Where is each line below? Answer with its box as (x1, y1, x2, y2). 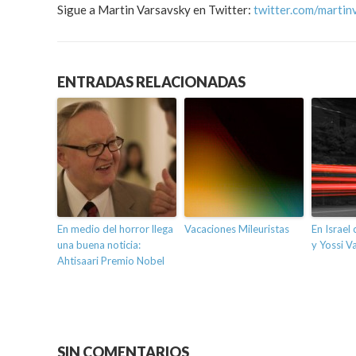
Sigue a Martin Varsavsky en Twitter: (57, 2, 253, 17)
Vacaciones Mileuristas (184, 222, 289, 236)
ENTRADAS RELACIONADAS (57, 73, 246, 91)
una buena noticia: (57, 238, 141, 252)
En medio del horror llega (57, 222, 173, 236)
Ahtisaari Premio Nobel (57, 254, 164, 268)
